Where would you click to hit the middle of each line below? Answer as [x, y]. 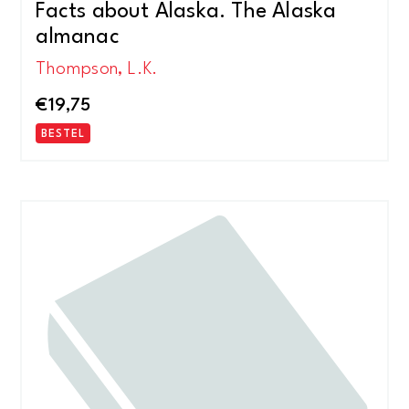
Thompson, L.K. [97, 69]
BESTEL [63, 134]
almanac [78, 37]
